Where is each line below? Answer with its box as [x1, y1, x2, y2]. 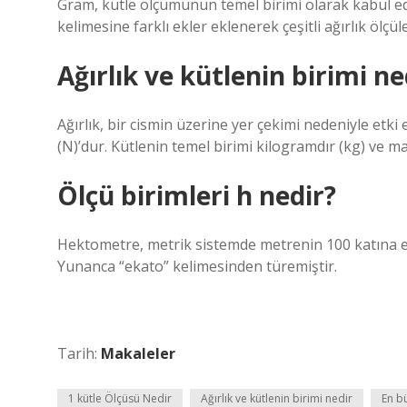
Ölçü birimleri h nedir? [57, 178, 336, 213]
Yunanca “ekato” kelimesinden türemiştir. [57, 256, 337, 276]
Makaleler [101, 343, 175, 363]
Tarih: [57, 343, 101, 363]
